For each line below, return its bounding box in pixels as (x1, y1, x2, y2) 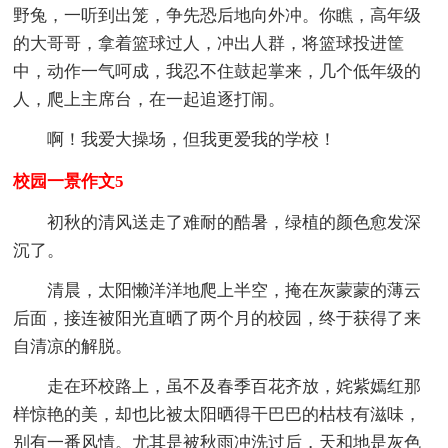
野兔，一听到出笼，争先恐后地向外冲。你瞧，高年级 (13, 5, 422, 25)
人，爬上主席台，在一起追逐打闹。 (13, 89, 286, 109)
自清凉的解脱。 (13, 336, 133, 356)
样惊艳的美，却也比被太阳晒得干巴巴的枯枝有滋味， (13, 404, 422, 424)
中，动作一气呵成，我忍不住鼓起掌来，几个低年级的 (13, 61, 422, 81)
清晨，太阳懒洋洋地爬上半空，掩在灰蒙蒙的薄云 (47, 280, 422, 300)
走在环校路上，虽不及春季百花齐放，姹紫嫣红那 (47, 376, 422, 396)
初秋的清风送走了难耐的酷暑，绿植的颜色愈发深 (47, 212, 422, 232)
